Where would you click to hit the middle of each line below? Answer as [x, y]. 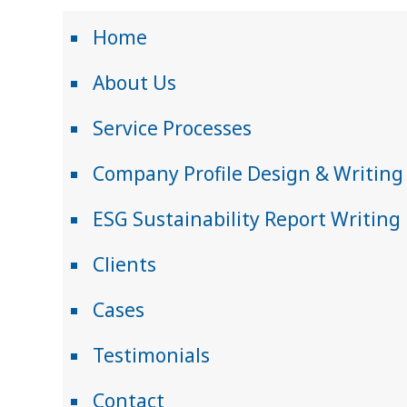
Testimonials [151, 355]
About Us [134, 82]
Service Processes [172, 128]
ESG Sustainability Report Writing [247, 218]
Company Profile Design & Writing [248, 173]
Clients [124, 264]
